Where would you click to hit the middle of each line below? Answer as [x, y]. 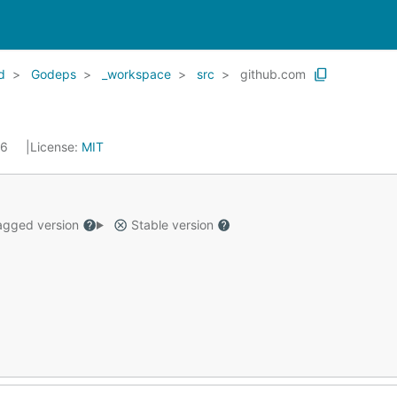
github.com [273, 74]
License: [56, 147]
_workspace [136, 74]
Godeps [54, 74]
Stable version [172, 225]
